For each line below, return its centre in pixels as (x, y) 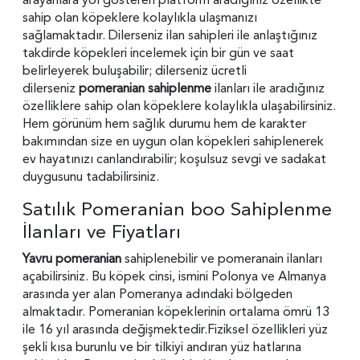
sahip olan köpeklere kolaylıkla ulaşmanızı (140, 17)
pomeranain (252, 258)
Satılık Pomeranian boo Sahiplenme (177, 209)
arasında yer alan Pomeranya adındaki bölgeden (157, 294)
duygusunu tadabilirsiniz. (91, 176)
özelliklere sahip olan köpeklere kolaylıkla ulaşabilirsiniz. (179, 106)
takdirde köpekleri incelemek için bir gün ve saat (158, 53)
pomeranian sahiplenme (147, 88)
